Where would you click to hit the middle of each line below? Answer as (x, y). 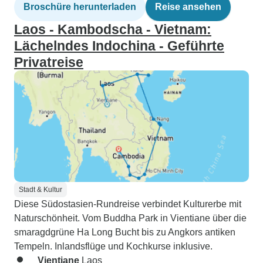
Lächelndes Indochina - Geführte (119, 46)
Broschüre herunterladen (80, 7)
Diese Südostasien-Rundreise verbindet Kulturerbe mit (128, 204)
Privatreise (49, 62)
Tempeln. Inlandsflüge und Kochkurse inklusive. (113, 246)
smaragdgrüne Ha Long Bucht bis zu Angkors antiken (125, 232)
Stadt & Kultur (41, 190)
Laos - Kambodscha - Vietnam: (113, 29)
